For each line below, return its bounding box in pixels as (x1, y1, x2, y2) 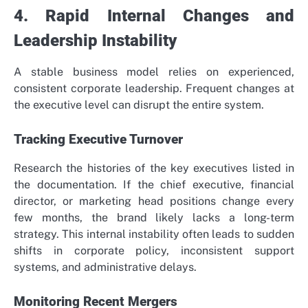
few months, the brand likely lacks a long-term (14, 211, 294, 225)
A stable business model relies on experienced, (14, 65, 294, 79)
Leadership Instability (14, 30, 177, 50)
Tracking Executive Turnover (14, 132, 183, 148)
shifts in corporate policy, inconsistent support (14, 244, 294, 258)
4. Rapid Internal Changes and (14, 5, 294, 25)
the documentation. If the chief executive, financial (14, 178, 294, 192)
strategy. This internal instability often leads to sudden (14, 228, 294, 241)
